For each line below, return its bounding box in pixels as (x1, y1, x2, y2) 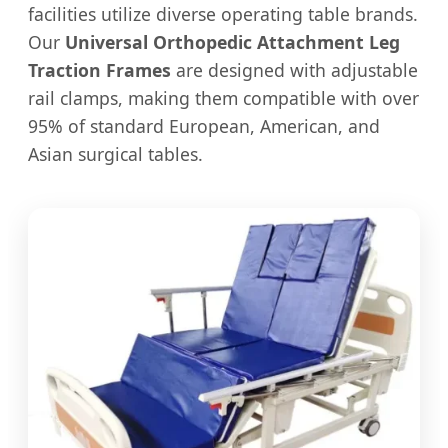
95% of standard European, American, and (28, 113, 380, 138)
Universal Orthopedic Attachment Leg (65, 29, 400, 54)
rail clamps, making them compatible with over (28, 85, 419, 110)
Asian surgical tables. (28, 141, 203, 166)
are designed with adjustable (171, 57, 418, 82)
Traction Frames (28, 57, 171, 82)
